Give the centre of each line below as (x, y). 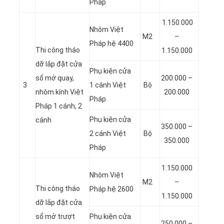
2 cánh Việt (108, 133)
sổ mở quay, (55, 78)
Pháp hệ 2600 (111, 189)
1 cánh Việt (108, 85)
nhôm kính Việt (59, 92)
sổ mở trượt (55, 216)
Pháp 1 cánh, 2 (59, 106)
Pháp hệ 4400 (111, 43)
